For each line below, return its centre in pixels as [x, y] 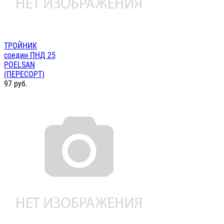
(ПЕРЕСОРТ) [24, 74]
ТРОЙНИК [20, 46]
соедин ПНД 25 [30, 55]
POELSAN [19, 65]
